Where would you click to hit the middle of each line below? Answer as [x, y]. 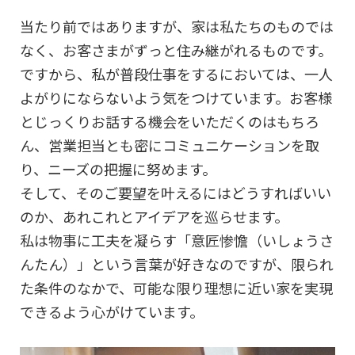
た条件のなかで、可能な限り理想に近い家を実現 [176, 288]
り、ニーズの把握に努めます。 [118, 169]
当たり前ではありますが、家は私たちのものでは [177, 27]
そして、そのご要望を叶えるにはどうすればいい [176, 193]
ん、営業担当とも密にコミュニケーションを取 [170, 145]
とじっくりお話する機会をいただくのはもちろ [170, 122]
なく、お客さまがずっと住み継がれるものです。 [176, 50]
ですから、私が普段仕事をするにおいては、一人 [176, 74]
